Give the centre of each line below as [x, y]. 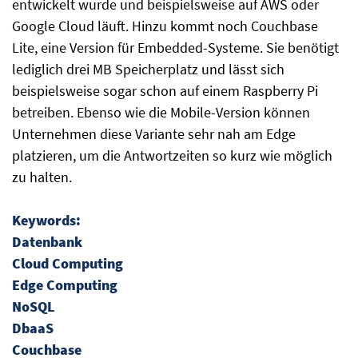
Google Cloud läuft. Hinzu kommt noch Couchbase [165, 26]
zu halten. [42, 177]
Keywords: [46, 220]
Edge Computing [65, 285]
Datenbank [47, 242]
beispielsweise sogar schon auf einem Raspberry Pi [165, 91]
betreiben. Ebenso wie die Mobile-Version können [161, 112]
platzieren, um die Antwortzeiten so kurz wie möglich [172, 155]
